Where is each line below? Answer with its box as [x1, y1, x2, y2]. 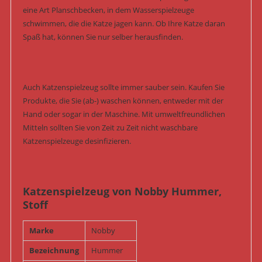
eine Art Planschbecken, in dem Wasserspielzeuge [22, 5, 194, 16]
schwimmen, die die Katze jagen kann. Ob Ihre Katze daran [22, 18, 225, 29]
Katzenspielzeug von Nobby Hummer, [22, 184, 222, 199]
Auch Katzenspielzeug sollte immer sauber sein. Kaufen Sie [22, 82, 225, 93]
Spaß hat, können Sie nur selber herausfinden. [22, 32, 183, 43]
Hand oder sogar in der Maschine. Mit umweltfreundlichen [22, 109, 225, 120]
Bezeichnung [29, 245, 79, 256]
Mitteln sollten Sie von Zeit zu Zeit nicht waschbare [22, 122, 198, 133]
